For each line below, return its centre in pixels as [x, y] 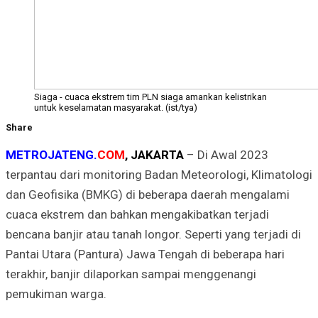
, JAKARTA [156, 154]
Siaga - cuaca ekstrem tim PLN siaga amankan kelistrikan [150, 97]
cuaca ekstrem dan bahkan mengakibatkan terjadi [137, 214]
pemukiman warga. [56, 294]
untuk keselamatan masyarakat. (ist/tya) [116, 107]
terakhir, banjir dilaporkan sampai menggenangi [131, 274]
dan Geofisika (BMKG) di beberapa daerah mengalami [148, 194]
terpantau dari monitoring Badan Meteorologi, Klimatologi [159, 174]
